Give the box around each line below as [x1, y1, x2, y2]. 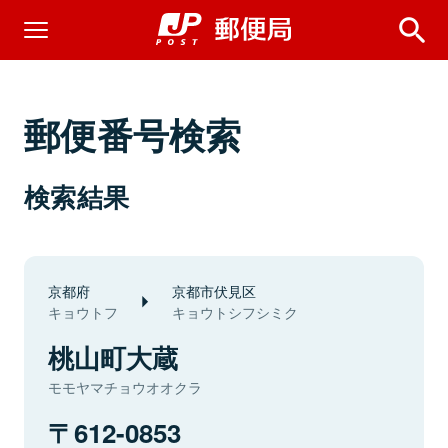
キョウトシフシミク [172, 302, 298, 322]
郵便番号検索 [24, 108, 242, 160]
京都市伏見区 [172, 280, 256, 301]
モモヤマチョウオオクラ [48, 377, 202, 397]
